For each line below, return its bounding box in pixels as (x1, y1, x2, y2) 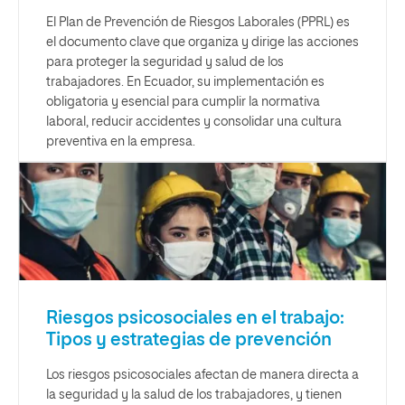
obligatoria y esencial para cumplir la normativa (46, 96, 320, 108)
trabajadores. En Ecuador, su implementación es (46, 76, 325, 89)
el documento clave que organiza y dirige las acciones (46, 36, 359, 49)
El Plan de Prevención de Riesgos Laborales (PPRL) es (46, 16, 350, 29)
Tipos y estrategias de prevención (46, 331, 332, 349)
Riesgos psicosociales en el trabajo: (46, 309, 344, 327)
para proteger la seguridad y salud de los (46, 56, 284, 69)
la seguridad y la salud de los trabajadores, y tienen (46, 389, 342, 401)
